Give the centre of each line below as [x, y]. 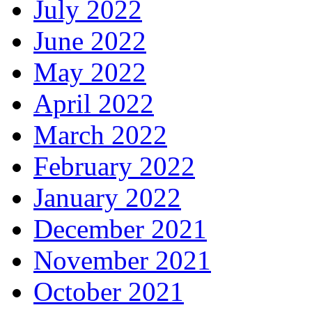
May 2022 [90, 72]
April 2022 [94, 103]
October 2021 [109, 291]
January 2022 [107, 197]
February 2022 [114, 166]
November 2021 [122, 260]
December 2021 [120, 228]
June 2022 [90, 40]
